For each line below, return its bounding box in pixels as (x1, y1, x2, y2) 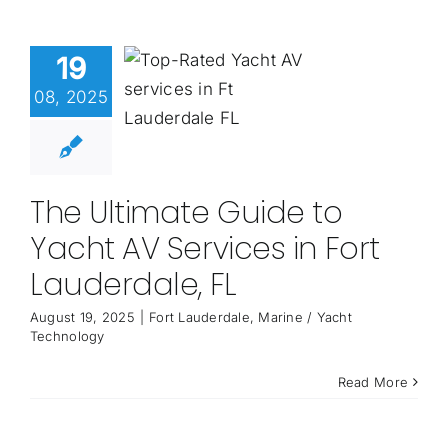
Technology (29, 328, 105, 345)
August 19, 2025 (29, 309, 135, 326)
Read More (337, 374, 409, 391)
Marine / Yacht (258, 309, 352, 326)
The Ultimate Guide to (29, 192, 343, 235)
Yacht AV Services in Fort (29, 228, 380, 271)
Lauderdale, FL (29, 264, 237, 307)
